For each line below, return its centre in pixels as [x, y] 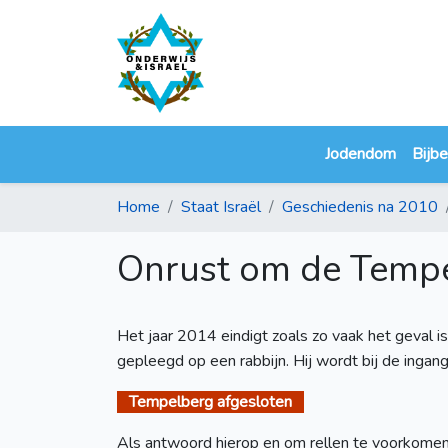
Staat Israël [221, 207]
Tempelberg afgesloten [210, 402]
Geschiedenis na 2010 [360, 207]
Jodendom [360, 154]
